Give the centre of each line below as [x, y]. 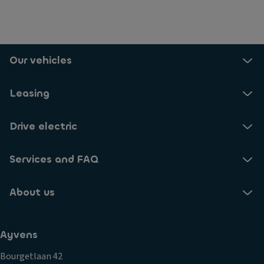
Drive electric [43, 126]
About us [32, 192]
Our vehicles [41, 60]
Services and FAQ [54, 159]
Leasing [29, 93]
